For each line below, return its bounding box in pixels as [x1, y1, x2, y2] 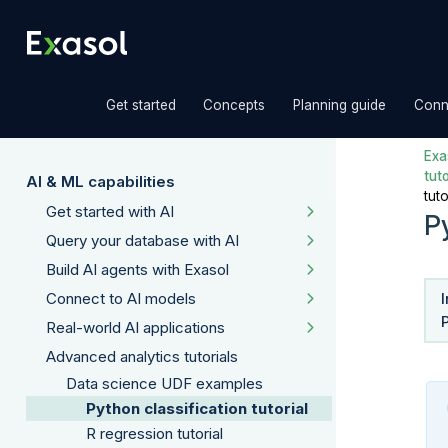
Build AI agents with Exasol [46, 259, 229, 279]
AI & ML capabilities [26, 171, 175, 191]
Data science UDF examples [66, 374, 263, 394]
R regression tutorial [86, 424, 223, 444]
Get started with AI [46, 201, 174, 221]
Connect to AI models [46, 288, 196, 308]
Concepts [203, 97, 266, 113]
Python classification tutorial [86, 399, 308, 419]
